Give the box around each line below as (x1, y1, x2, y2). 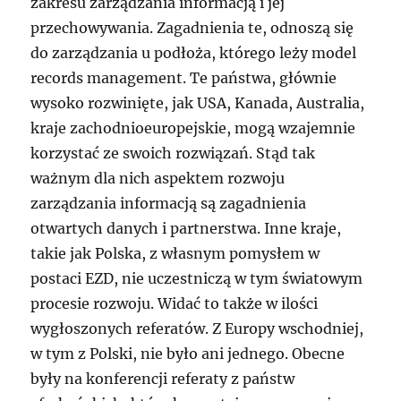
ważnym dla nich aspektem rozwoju (30, 169, 286, 188)
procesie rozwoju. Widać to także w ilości (30, 294, 319, 313)
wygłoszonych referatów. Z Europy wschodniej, (30, 320, 364, 338)
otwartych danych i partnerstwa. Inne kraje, (30, 219, 342, 238)
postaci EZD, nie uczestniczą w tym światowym (30, 269, 363, 288)
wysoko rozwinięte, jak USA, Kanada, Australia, (30, 94, 365, 113)
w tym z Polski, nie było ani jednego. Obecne (30, 345, 346, 363)
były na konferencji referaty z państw (30, 370, 295, 388)
